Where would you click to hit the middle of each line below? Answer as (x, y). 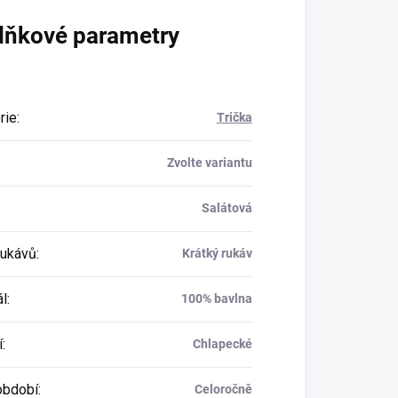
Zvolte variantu (209, 162)
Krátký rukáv (217, 253)
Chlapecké (222, 343)
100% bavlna (216, 298)
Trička (234, 117)
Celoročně (223, 389)
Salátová (227, 207)
